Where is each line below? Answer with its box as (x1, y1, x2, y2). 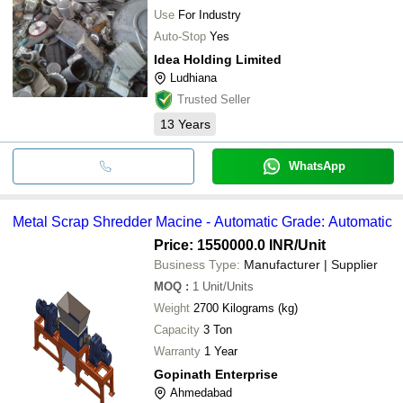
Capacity (154, 322, 200, 336)
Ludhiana (170, 70, 217, 85)
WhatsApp (288, 158, 345, 173)
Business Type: (154, 256, 240, 272)
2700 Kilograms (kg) (222, 300, 298, 315)
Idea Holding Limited (154, 51, 282, 67)
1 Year (204, 344, 237, 358)
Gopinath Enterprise (154, 366, 278, 381)
